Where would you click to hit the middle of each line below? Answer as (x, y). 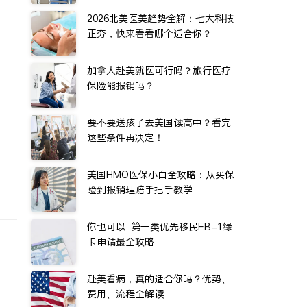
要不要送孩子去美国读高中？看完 (159, 123)
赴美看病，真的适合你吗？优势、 (159, 279)
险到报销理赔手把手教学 (140, 190)
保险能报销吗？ (121, 86)
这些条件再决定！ (125, 138)
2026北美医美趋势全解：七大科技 (160, 19)
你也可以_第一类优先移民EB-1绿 (160, 227)
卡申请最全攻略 (121, 242)
